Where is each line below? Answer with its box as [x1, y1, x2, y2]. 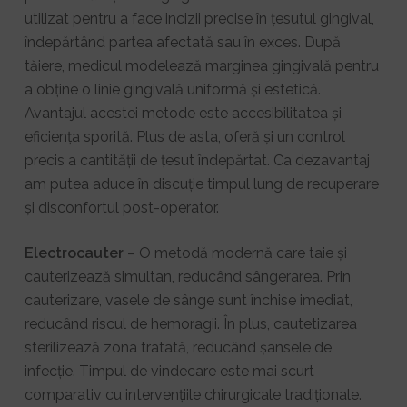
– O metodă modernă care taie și [123, 243, 347, 262]
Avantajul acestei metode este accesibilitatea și [24, 104, 342, 122]
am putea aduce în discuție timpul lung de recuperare [24, 174, 379, 193]
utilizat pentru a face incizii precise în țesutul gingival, [24, 9, 374, 27]
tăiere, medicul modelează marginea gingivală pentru [24, 56, 379, 74]
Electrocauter [24, 243, 124, 262]
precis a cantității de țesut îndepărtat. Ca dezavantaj [24, 151, 370, 169]
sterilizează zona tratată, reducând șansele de [24, 338, 332, 356]
